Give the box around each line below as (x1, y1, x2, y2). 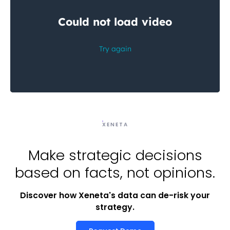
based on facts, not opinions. (15, 163, 215, 183)
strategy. (95, 201, 135, 213)
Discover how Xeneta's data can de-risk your (20, 189, 210, 201)
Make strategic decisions (28, 145, 202, 165)
